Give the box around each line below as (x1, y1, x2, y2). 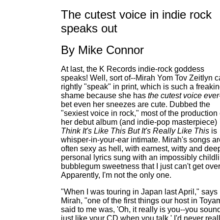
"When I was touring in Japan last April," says (61, 188, 218, 196)
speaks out (61, 22, 117, 35)
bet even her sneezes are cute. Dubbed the (61, 100, 210, 109)
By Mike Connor (61, 43, 144, 56)
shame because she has (61, 91, 148, 100)
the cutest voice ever (148, 91, 219, 100)
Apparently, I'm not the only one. (61, 171, 171, 179)
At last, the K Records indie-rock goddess (61, 65, 204, 73)
